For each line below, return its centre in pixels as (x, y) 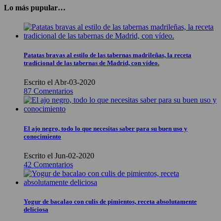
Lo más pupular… (35, 7)
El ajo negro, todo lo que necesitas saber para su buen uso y (106, 128)
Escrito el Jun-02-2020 (59, 155)
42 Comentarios (48, 164)
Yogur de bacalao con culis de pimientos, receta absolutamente (110, 201)
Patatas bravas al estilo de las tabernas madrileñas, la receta (108, 55)
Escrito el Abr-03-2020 (59, 82)
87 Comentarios (48, 91)
